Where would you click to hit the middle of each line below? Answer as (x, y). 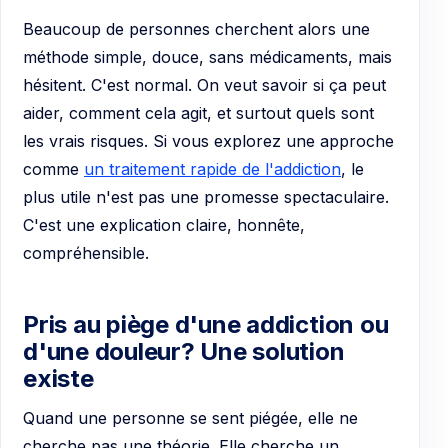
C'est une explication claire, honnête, (164, 225)
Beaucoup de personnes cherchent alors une (196, 29)
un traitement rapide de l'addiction (212, 169)
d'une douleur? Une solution (184, 351)
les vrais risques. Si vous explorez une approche (208, 141)
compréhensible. (86, 253)
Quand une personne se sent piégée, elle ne (190, 417)
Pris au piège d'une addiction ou (206, 324)
